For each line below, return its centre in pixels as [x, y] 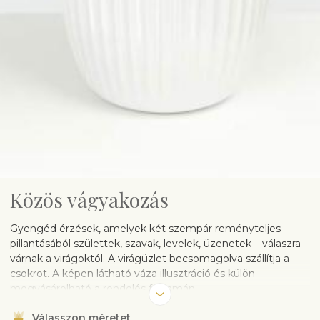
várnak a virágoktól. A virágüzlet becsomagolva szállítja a [150, 258]
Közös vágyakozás [89, 199]
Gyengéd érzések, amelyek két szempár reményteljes [145, 228]
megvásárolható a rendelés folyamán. [105, 288]
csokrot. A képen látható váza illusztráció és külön [132, 273]
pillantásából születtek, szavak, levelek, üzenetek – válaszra [155, 243]
